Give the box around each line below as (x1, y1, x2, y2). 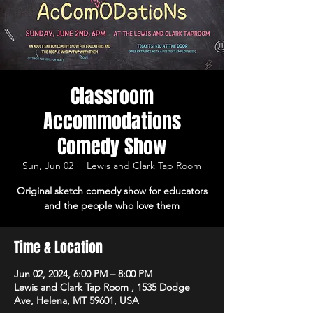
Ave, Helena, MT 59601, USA (14, 293, 139, 307)
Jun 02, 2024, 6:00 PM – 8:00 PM (14, 267, 152, 280)
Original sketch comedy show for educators (16, 184, 208, 197)
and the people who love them (44, 198, 180, 212)
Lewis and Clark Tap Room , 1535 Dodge (14, 280, 190, 293)
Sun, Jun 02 (22, 159, 73, 172)
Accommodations (43, 106, 181, 136)
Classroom (70, 81, 154, 110)
